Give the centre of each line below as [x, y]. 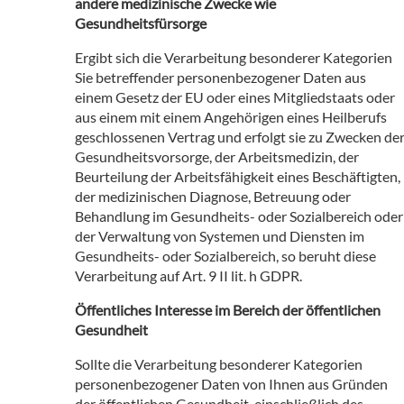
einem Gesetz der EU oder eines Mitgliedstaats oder [235, 96]
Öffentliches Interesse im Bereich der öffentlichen [228, 309]
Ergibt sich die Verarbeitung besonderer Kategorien [234, 57]
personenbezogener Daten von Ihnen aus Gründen [231, 383]
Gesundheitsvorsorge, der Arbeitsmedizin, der [217, 156]
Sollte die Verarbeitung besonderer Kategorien [219, 363]
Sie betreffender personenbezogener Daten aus [220, 77]
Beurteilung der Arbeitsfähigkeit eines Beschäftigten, [238, 176]
